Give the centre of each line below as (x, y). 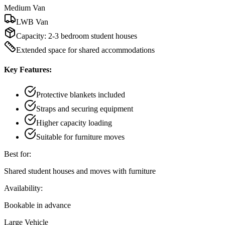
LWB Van (32, 22)
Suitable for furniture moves (80, 137)
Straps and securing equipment (85, 108)
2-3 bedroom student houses (93, 36)
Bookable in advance (37, 205)
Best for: (18, 154)
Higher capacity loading (74, 123)
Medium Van (25, 8)
